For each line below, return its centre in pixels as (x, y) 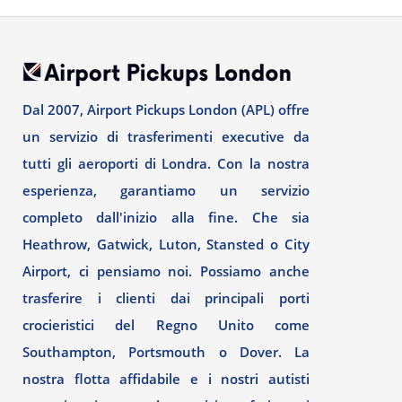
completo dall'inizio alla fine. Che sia (166, 217)
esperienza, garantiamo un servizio (166, 190)
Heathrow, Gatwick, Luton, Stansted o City (166, 244)
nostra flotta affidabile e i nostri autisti (166, 379)
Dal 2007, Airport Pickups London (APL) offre (166, 109)
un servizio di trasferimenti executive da (166, 136)
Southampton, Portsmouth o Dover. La (166, 352)
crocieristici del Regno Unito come (166, 325)
